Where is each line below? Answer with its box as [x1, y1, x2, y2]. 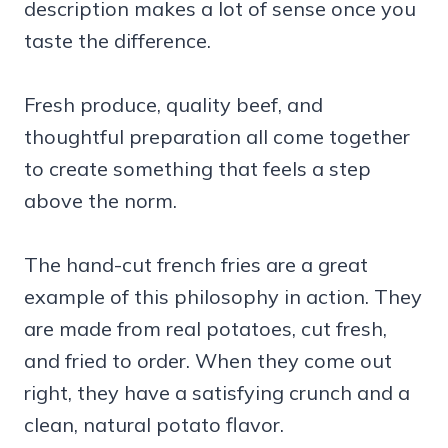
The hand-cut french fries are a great [24, 251, 368, 277]
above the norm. [24, 187, 177, 213]
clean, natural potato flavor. [24, 411, 284, 437]
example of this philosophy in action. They [24, 283, 422, 309]
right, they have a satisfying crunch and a [24, 379, 410, 405]
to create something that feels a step [24, 155, 371, 181]
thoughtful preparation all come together [24, 123, 410, 149]
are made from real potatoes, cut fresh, [24, 315, 387, 341]
